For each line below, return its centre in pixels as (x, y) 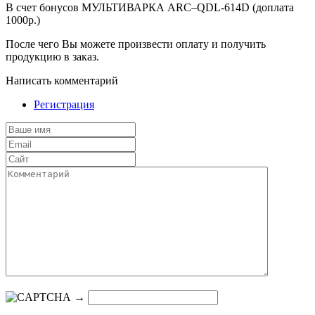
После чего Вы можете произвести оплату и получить (136, 44)
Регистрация (64, 104)
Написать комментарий (62, 80)
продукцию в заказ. (52, 56)
